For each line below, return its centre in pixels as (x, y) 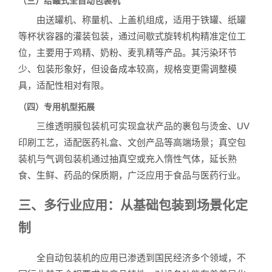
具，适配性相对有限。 (64, 85)
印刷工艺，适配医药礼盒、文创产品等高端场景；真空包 (132, 142)
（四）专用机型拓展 (56, 107)
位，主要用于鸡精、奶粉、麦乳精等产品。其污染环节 (127, 52)
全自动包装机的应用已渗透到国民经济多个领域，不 (132, 257)
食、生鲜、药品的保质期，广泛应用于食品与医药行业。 (132, 175)
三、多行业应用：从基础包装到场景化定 (133, 205)
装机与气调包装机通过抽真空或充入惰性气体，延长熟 (127, 158)
